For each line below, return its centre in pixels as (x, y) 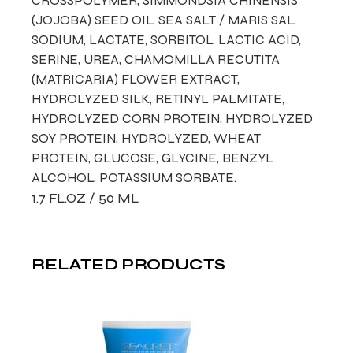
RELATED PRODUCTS (129, 264)
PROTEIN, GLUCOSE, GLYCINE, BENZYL (153, 158)
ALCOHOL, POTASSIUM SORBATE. (134, 178)
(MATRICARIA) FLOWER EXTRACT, (136, 79)
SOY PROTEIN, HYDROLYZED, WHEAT (147, 138)
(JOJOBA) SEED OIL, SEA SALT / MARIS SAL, (164, 20)
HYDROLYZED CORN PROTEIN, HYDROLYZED (173, 119)
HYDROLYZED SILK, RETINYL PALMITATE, (158, 99)
